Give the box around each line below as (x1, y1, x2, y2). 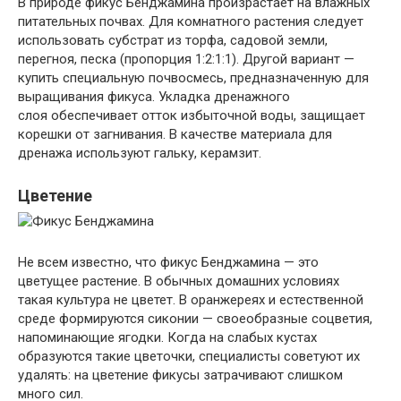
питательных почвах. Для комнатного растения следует (18, 13, 363, 30)
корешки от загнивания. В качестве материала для (18, 126, 332, 142)
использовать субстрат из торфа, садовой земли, (18, 32, 328, 48)
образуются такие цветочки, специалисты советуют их (18, 348, 360, 364)
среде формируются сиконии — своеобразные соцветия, (18, 311, 372, 327)
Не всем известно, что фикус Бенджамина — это (18, 254, 319, 270)
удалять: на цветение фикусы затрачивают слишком (18, 367, 343, 383)
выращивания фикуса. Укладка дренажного (18, 89, 290, 105)
